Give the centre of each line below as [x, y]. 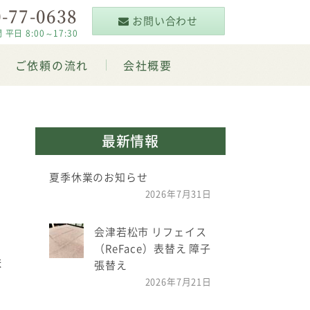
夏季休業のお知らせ [99, 177]
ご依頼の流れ [52, 65]
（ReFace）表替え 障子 [153, 248]
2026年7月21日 [178, 281]
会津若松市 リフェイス [151, 232]
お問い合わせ [164, 21]
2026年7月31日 [178, 193]
